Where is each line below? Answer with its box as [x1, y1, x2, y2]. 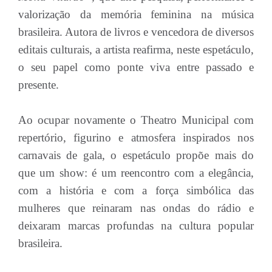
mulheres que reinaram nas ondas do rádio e [18, 202, 254, 214]
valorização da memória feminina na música [18, 8, 254, 21]
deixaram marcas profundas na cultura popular [18, 219, 254, 232]
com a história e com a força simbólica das [18, 184, 254, 197]
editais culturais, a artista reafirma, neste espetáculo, [18, 43, 254, 56]
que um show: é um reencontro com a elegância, [18, 166, 254, 179]
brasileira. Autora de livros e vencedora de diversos [18, 25, 254, 38]
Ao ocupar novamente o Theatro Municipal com [18, 114, 254, 126]
